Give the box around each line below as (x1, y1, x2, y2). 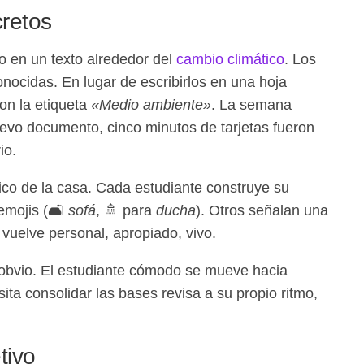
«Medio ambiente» (90, 96, 211, 113)
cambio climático (175, 50, 284, 67)
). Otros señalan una (195, 201, 328, 219)
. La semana (210, 96, 292, 113)
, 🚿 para (95, 201, 156, 219)
